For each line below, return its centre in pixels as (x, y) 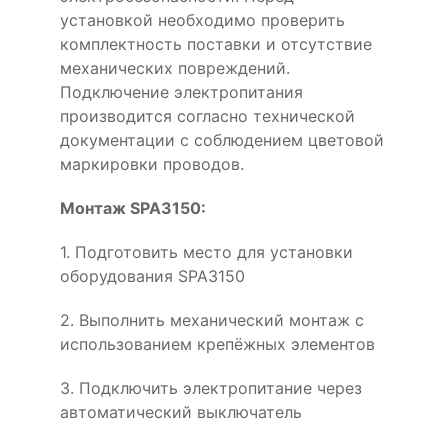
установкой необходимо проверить (202, 19)
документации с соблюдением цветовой (222, 139)
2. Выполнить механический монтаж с (212, 319)
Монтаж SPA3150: (133, 207)
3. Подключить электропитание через (211, 387)
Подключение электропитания (181, 91)
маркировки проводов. (152, 163)
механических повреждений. (175, 67)
